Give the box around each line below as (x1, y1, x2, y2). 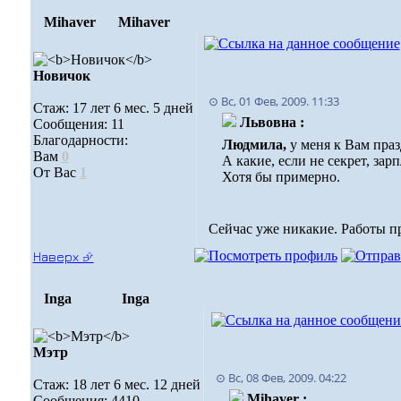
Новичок (32, 68, 90, 83)
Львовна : (239, 115, 304, 130)
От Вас (32, 165, 80, 180)
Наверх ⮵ (32, 249, 94, 264)
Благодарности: (32, 132, 128, 148)
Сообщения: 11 (32, 116, 124, 132)
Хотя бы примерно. (221, 169, 340, 184)
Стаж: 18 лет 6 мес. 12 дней (32, 377, 200, 392)
